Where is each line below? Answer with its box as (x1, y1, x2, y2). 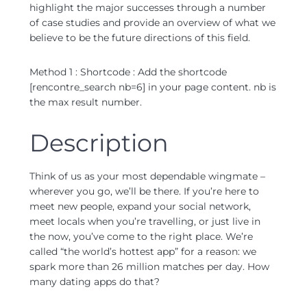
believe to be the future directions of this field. (29, 32, 250, 44)
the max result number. (29, 96, 142, 108)
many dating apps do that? (29, 275, 160, 288)
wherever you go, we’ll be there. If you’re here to (29, 185, 259, 197)
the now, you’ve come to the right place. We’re (29, 230, 253, 243)
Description (29, 128, 169, 158)
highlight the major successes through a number (29, 1, 266, 14)
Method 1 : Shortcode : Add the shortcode (29, 66, 227, 78)
